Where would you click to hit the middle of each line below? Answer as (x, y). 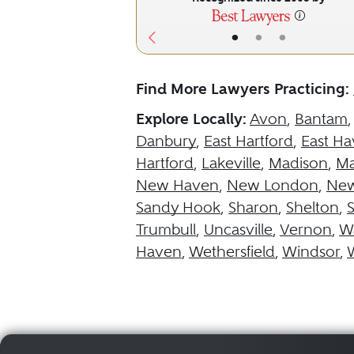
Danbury (166, 141)
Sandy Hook (178, 207)
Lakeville (231, 163)
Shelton (313, 207)
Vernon (306, 230)
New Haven (177, 185)
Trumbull (166, 230)
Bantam (321, 119)
